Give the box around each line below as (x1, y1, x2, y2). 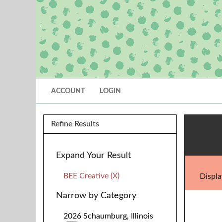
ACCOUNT (51, 88, 85, 95)
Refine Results (51, 120, 99, 128)
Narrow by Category (56, 191, 136, 200)
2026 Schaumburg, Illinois (63, 212, 153, 220)
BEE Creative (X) (63, 172, 119, 180)
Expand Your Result (56, 151, 131, 160)
